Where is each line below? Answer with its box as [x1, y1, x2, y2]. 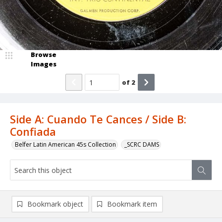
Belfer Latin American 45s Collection [15, 140, 116, 149]
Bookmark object [27, 199, 83, 209]
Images [31, 59, 56, 69]
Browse [31, 50, 56, 59]
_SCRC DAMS [124, 140, 159, 149]
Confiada [10, 124, 56, 139]
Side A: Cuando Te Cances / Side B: [10, 112, 186, 127]
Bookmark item [107, 199, 157, 209]
